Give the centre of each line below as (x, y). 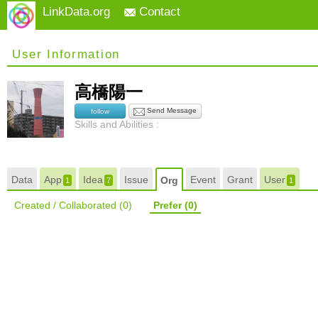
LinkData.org (76, 12)
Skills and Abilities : (117, 124)
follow (100, 111)
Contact (158, 12)
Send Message (171, 111)
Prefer (169, 205)
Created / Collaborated (67, 205)
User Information (66, 54)
